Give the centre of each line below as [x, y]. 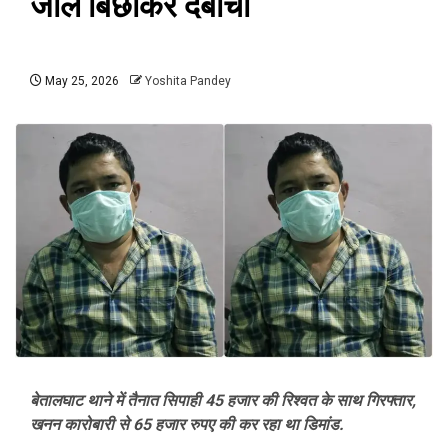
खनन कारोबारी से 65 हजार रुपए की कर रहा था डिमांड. [187, 425]
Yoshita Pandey [188, 81]
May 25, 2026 [80, 81]
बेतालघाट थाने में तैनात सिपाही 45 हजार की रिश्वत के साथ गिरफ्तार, [223, 401]
